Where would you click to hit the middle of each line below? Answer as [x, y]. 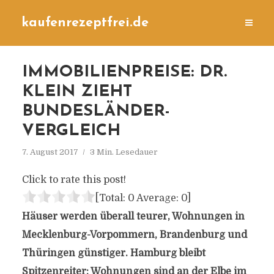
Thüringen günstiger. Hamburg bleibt [113, 253]
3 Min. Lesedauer [124, 152]
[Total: [111, 198]
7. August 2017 [50, 152]
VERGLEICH [71, 131]
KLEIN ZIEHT [77, 92]
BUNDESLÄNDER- [96, 112]
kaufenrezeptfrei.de [85, 23]
